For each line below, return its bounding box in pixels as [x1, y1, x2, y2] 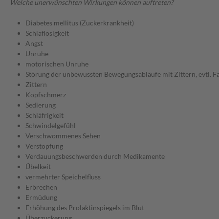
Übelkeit [25, 162, 51, 171]
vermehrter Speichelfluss [25, 173, 101, 181]
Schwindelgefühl [25, 121, 76, 130]
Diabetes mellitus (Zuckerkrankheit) [25, 19, 134, 27]
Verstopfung [25, 142, 63, 151]
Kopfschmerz [25, 90, 66, 99]
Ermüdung [25, 193, 57, 202]
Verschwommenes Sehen [25, 131, 101, 140]
